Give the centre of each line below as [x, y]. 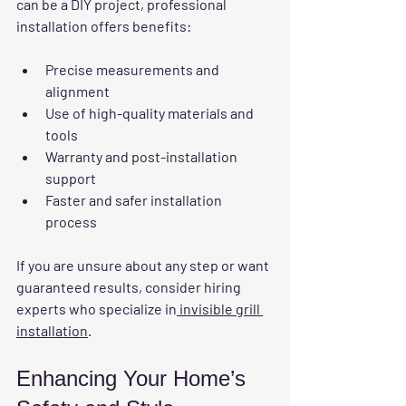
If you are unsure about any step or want [144, 266]
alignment [77, 92]
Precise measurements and [134, 70]
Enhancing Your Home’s [134, 379]
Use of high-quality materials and [151, 113]
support [71, 179]
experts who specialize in [97, 309]
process [71, 222]
